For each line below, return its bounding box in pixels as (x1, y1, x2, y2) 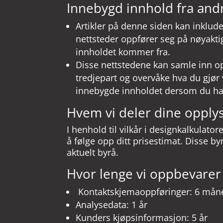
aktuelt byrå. (67, 146, 119, 158)
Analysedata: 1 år (76, 198, 148, 211)
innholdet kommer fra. (76, 45, 171, 58)
